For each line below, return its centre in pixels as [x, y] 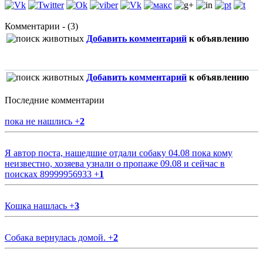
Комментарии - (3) [41, 26]
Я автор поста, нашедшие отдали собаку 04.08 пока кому [119, 153]
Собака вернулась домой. [56, 238]
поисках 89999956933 [49, 174]
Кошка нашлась [37, 206]
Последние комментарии [55, 100]
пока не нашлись [40, 122]
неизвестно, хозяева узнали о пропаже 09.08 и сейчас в [115, 164]
